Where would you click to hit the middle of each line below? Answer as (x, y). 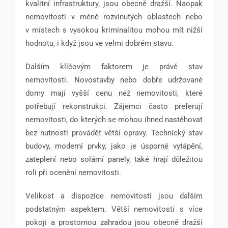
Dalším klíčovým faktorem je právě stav (114, 67)
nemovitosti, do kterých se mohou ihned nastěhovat (114, 120)
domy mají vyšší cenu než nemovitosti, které (114, 93)
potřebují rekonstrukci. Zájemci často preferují (114, 107)
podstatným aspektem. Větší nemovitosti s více (114, 209)
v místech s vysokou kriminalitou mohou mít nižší (114, 30)
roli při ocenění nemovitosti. (73, 173)
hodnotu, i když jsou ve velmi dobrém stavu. (99, 44)
